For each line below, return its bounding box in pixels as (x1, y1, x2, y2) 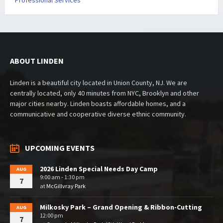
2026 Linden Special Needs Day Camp (40, 164, 158, 174)
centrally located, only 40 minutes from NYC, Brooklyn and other (10, 89, 199, 98)
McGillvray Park (46, 182, 86, 190)
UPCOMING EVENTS (25, 143, 95, 153)
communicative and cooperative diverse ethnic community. (10, 110, 186, 119)
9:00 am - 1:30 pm (40, 173, 85, 181)
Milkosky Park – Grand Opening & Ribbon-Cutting (40, 203, 202, 212)
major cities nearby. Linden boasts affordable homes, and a (10, 99, 186, 109)
